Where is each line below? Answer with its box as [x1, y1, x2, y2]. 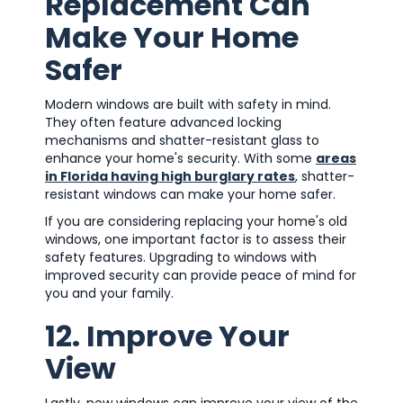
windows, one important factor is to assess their [45, 229, 346, 248]
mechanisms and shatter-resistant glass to [45, 130, 319, 149]
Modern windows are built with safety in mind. [45, 94, 331, 113]
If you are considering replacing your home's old [45, 211, 347, 230]
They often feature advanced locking [45, 112, 282, 131]
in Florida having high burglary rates [45, 166, 295, 185]
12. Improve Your [45, 315, 290, 356]
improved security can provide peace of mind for [45, 265, 356, 284]
